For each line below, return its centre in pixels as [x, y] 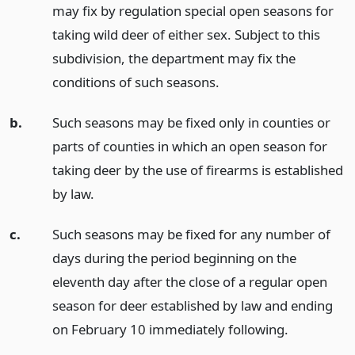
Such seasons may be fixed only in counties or [191, 122]
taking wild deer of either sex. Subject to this [186, 35]
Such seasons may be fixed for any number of [191, 234]
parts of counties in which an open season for [189, 146]
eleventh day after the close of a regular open [189, 281]
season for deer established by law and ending [192, 305]
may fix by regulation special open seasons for [193, 11]
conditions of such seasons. [136, 82]
